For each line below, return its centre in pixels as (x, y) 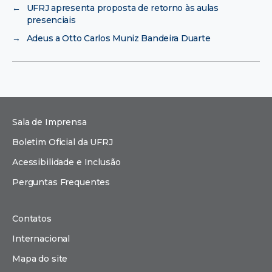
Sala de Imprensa (49, 122)
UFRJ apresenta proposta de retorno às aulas (122, 8)
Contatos (32, 219)
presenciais (51, 20)
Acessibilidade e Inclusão (66, 162)
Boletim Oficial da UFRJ (63, 142)
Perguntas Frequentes (61, 182)
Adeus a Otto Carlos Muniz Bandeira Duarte (118, 39)
